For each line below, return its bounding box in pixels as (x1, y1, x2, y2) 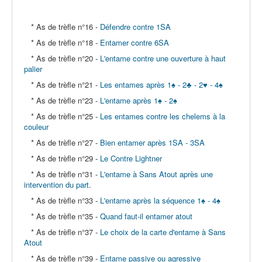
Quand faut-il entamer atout (100, 211, 195, 222)
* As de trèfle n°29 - (24, 153, 100, 164)
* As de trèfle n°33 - (24, 195, 100, 206)
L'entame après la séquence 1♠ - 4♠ (100, 195, 220, 206)
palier (24, 63, 42, 74)
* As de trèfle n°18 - (24, 37, 100, 48)
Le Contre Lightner (100, 153, 162, 164)
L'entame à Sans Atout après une (100, 168, 213, 180)
